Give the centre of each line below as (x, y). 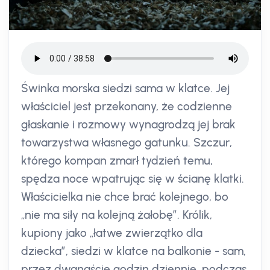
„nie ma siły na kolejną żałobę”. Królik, (117, 215)
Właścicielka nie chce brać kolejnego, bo (125, 197)
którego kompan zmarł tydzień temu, (117, 161)
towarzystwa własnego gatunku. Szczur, (127, 143)
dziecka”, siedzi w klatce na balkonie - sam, (133, 251)
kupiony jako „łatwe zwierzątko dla (112, 233)
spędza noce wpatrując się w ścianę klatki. (133, 179)
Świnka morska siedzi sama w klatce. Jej (125, 89)
